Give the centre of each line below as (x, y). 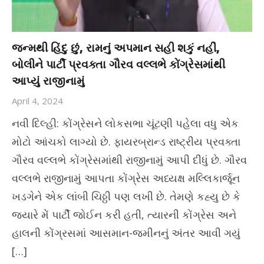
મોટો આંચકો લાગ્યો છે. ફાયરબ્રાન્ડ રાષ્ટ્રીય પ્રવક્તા (126, 142)
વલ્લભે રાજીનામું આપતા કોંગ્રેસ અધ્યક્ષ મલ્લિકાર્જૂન (126, 178)
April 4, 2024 (37, 101)
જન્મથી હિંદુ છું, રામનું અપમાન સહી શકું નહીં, (116, 48)
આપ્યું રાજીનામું (48, 81)
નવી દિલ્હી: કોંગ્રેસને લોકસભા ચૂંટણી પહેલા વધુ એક (125, 123)
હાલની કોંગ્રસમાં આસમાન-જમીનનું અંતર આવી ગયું (126, 233)
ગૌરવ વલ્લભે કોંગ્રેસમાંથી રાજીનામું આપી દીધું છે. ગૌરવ (129, 160)
